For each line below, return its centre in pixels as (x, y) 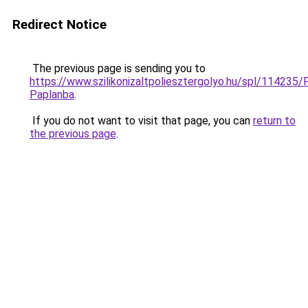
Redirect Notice (59, 24)
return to (274, 121)
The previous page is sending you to (118, 68)
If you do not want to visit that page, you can (141, 121)
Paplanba (52, 95)
